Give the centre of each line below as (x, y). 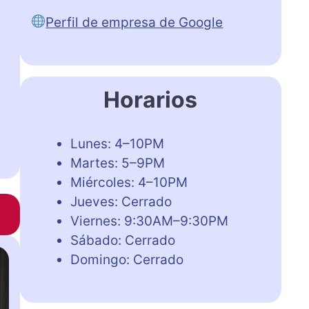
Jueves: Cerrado (121, 201)
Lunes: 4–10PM (117, 143)
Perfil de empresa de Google (134, 22)
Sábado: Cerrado (122, 240)
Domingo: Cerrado (127, 259)
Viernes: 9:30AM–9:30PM (149, 221)
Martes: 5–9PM (117, 163)
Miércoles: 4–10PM (129, 182)
